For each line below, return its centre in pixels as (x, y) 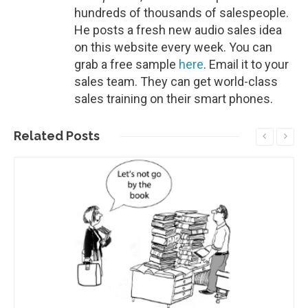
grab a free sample (126, 65)
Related (38, 136)
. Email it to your (246, 65)
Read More (152, 158)
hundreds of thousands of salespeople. (181, 13)
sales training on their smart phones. (174, 99)
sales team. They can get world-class (176, 82)
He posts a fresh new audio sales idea (178, 30)
